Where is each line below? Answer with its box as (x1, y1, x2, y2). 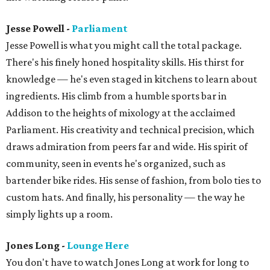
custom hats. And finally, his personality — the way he (6, 191, 245, 203)
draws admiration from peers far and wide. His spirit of (6, 140, 248, 152)
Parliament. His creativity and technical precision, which (6, 124, 254, 136)
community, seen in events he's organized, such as (6, 157, 225, 169)
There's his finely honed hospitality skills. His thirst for (6, 56, 244, 68)
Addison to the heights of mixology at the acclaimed (6, 107, 236, 119)
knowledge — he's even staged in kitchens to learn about (6, 73, 257, 85)
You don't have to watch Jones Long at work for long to (6, 256, 249, 268)
